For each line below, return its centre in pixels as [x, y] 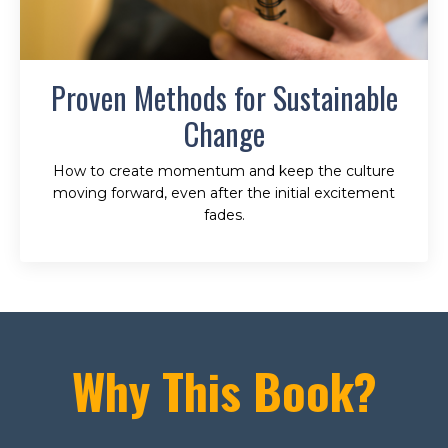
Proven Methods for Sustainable [224, 97]
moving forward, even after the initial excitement [224, 192]
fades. [224, 214]
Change [224, 133]
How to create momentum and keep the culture [224, 170]
